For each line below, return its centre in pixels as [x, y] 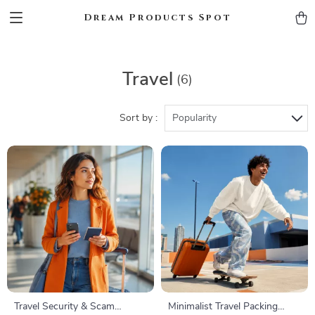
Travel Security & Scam [64, 307]
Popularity [194, 118]
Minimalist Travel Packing [223, 307]
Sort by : [139, 118]
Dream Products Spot [157, 17]
